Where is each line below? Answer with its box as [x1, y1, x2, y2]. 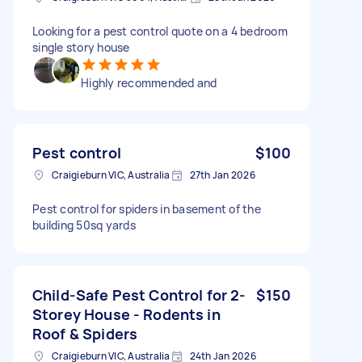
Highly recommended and [81, 74, 217, 90]
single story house [32, 39, 130, 55]
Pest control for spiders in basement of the [32, 200, 261, 217]
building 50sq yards [32, 217, 136, 233]
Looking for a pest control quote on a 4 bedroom [32, 23, 288, 39]
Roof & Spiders [32, 323, 138, 343]
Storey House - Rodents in [32, 304, 221, 324]
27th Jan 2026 [189, 167, 255, 182]
